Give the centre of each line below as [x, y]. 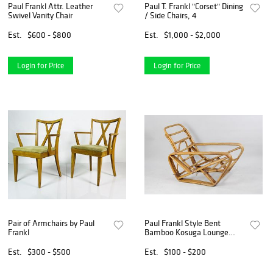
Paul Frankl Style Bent [183, 223]
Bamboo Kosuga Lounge [187, 232]
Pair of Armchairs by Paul [51, 223]
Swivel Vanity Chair [40, 15]
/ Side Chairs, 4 [171, 15]
